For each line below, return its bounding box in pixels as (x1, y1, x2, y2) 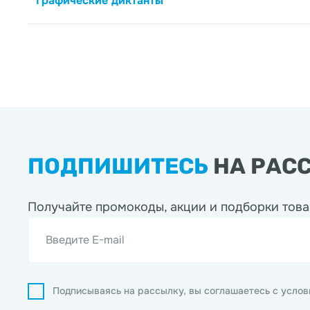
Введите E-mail (46, 232, 125, 247)
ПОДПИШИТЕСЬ (28, 153, 208, 179)
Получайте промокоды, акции (28, 199, 210, 215)
